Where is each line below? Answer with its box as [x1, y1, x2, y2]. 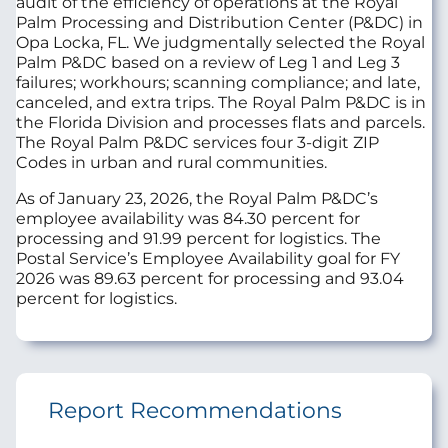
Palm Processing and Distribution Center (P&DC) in [16, 12, 423, 32]
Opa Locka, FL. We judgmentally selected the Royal [16, 32, 425, 52]
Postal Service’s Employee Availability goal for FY [16, 248, 400, 268]
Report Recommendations [48, 396, 342, 424]
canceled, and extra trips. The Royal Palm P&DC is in [16, 92, 426, 112]
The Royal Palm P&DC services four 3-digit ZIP [16, 132, 379, 152]
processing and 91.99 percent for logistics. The [16, 228, 381, 248]
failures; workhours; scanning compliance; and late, [16, 72, 420, 92]
